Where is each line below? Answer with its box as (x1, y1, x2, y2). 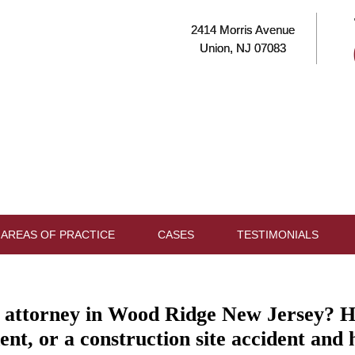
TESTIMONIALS (236, 228, 319, 242)
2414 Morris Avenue (191, 23, 295, 36)
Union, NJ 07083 (200, 41, 286, 55)
